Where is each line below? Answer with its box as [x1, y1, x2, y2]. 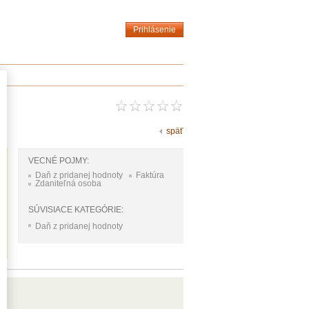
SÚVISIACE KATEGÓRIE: [28, 205, 123, 215]
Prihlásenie [133, 25, 176, 34]
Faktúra [136, 170, 164, 180]
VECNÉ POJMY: [28, 156, 89, 166]
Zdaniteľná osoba [35, 179, 101, 188]
